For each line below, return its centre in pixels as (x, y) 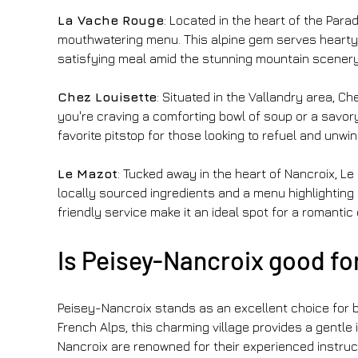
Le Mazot (88, 173)
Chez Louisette (107, 96)
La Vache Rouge (111, 20)
